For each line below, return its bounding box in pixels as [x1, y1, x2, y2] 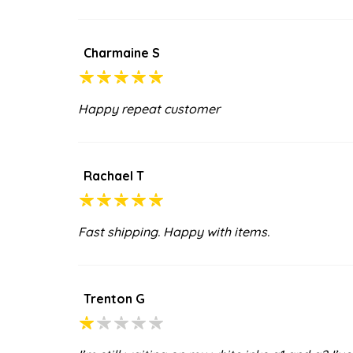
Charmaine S [84, 44, 160, 61]
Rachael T [84, 167, 144, 184]
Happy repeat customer [78, 100, 220, 117]
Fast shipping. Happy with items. [78, 223, 269, 240]
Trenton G [84, 290, 145, 307]
